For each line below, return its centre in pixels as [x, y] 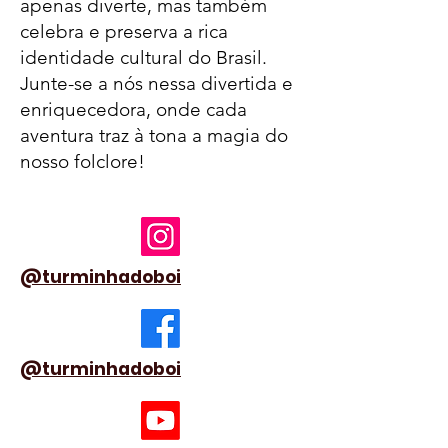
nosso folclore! [82, 161]
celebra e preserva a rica [124, 31]
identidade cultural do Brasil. [143, 57]
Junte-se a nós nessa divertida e [156, 83]
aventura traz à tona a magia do [154, 135]
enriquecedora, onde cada [133, 109]
